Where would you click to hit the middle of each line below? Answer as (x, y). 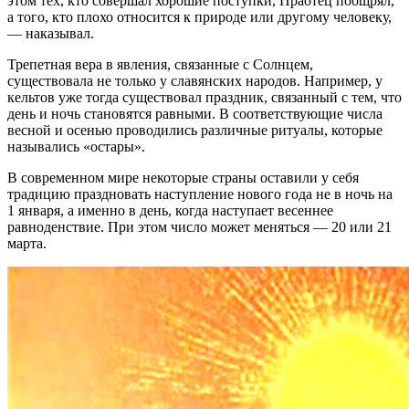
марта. (27, 244)
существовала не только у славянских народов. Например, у (195, 81)
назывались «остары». (76, 147)
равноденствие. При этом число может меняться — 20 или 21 (199, 227)
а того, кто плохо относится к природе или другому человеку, (199, 17)
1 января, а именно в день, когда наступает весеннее (170, 211)
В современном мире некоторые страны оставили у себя (183, 178)
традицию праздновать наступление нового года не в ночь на (200, 194)
